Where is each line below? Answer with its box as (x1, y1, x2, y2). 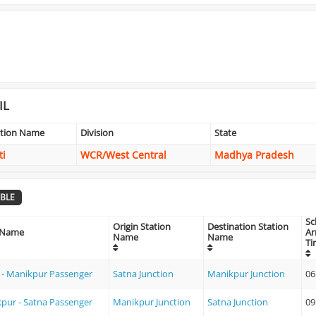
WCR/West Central (80, 148, 166, 162)
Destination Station (207, 220, 288, 233)
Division (80, 126, 114, 139)
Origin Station (113, 220, 171, 233)
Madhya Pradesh (214, 148, 294, 162)
